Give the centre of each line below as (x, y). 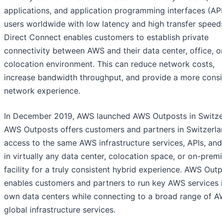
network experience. (42, 91)
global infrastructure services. (60, 210)
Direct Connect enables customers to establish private (106, 37)
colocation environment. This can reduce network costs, (109, 64)
